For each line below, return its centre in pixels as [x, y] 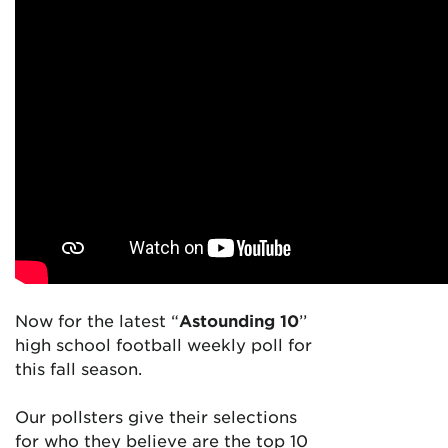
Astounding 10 [239, 320]
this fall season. [78, 368]
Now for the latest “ [97, 320]
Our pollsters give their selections [156, 416]
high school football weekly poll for [163, 344]
